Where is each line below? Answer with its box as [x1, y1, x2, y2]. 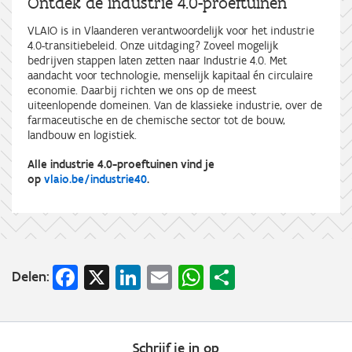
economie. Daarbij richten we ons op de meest [27, 83, 256, 98]
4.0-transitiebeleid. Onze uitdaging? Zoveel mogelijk [27, 38, 278, 53]
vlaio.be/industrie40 [44, 172, 147, 187]
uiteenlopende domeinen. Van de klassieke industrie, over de [27, 98, 322, 113]
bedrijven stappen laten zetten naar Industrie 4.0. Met [27, 53, 287, 68]
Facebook [78, 260, 178, 291]
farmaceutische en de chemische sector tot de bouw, [27, 113, 285, 128]
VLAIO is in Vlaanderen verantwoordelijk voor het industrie [27, 24, 314, 38]
